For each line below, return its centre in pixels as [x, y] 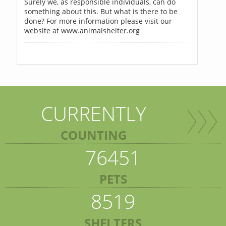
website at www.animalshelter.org [82, 30]
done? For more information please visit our [98, 21]
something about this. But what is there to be [101, 11]
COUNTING [94, 135]
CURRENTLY [94, 113]
